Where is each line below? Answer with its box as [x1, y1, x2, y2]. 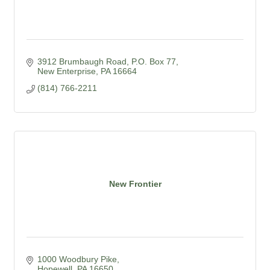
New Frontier [108, 179, 162, 189]
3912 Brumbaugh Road [37, 56, 127, 66]
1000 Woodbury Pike [37, 254, 117, 264]
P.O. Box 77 [131, 56, 176, 66]
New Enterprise [37, 66, 96, 76]
